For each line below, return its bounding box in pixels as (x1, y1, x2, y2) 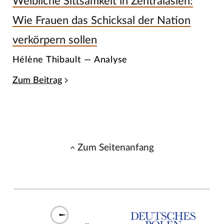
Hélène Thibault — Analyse (12, 55, 128, 65)
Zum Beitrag (12, 75, 62, 84)
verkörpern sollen (12, 34, 97, 45)
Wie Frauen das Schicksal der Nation (12, 14, 190, 26)
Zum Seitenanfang (77, 142, 154, 153)
